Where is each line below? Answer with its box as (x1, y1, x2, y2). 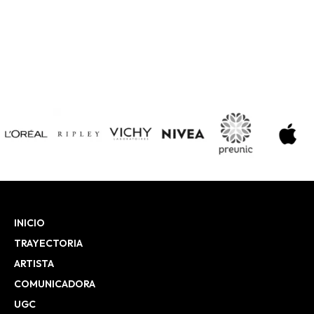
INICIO (14, 217, 45, 230)
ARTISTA (14, 257, 54, 271)
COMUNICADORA (14, 278, 95, 291)
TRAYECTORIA (14, 237, 83, 250)
